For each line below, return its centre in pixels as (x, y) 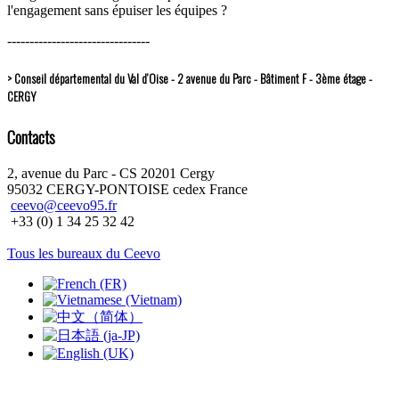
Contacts (31, 136)
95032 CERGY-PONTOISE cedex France (127, 189)
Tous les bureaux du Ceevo (84, 253)
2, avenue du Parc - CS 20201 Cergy (111, 173)
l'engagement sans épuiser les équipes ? (117, 11)
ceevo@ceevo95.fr (64, 205)
